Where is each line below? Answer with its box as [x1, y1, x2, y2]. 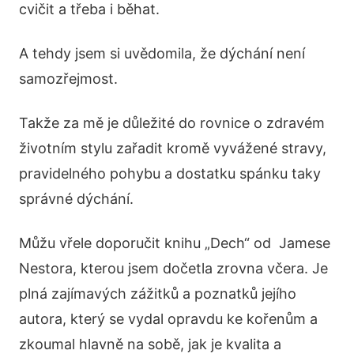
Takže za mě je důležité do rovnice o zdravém [19, 115, 325, 131]
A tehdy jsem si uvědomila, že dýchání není [19, 45, 305, 62]
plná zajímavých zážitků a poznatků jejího [19, 285, 296, 302]
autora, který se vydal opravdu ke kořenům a [19, 311, 318, 327]
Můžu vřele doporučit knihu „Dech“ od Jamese [19, 235, 330, 251]
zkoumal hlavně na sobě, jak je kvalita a [19, 336, 281, 352]
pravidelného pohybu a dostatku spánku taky [19, 165, 321, 182]
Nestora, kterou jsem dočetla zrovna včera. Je [19, 260, 328, 277]
